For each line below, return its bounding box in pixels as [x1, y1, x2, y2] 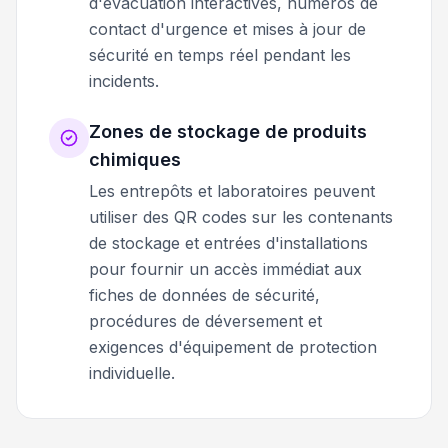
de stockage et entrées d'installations [89, 232, 368, 253]
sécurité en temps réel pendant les [89, 44, 351, 65]
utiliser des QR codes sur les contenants [89, 206, 393, 227]
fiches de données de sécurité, [89, 284, 320, 305]
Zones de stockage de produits [89, 120, 367, 142]
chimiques [89, 148, 181, 170]
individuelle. [89, 362, 175, 383]
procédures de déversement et [89, 310, 322, 331]
